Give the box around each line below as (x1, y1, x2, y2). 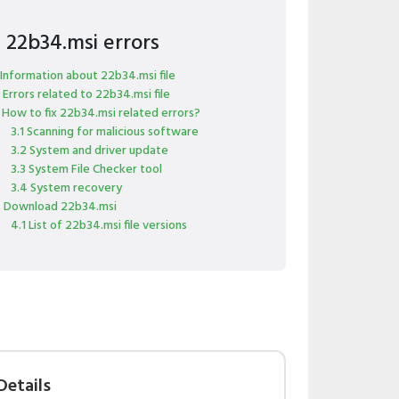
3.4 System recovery (10, 178, 122, 199)
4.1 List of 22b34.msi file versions (10, 216, 187, 236)
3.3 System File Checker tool (10, 159, 162, 180)
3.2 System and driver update (10, 141, 168, 161)
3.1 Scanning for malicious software (10, 122, 199, 142)
